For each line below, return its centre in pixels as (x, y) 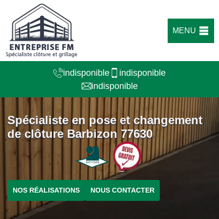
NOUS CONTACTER (122, 190)
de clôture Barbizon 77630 (80, 134)
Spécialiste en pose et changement (105, 120)
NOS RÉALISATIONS (46, 190)
